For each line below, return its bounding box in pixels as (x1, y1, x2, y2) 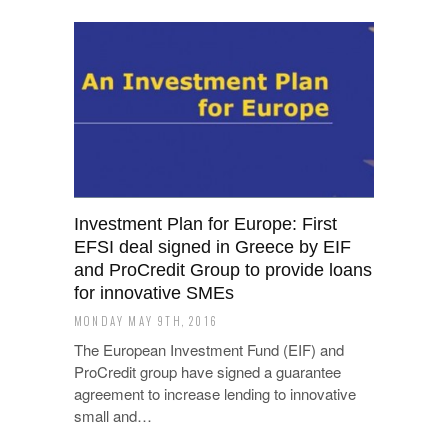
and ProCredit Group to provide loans (74, 260, 372, 280)
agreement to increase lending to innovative (74, 383, 356, 404)
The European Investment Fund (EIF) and (74, 339, 344, 360)
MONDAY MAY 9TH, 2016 (74, 313, 218, 329)
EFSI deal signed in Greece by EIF (74, 237, 351, 257)
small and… (74, 405, 152, 426)
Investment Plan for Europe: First (74, 214, 337, 234)
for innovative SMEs (74, 283, 234, 303)
